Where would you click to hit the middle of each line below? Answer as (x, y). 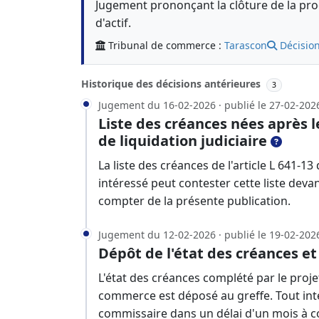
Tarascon (246, 45)
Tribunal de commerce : (166, 45)
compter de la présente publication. (194, 200)
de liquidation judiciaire (183, 140)
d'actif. (113, 23)
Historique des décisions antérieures (172, 84)
